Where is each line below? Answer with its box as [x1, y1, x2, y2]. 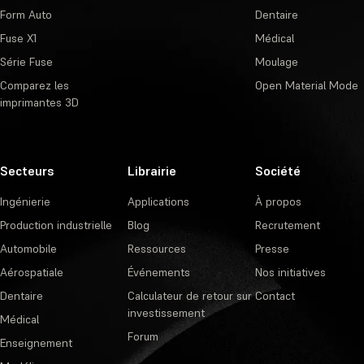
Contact [254, 288, 295, 303]
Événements [127, 264, 190, 279]
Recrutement [254, 217, 320, 232]
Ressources [127, 240, 186, 256]
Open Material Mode [254, 77, 358, 93]
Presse [254, 240, 289, 256]
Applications [127, 193, 189, 209]
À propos [254, 193, 301, 209]
